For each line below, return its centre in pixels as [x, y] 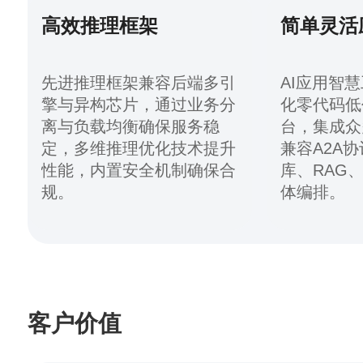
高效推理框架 [100, 26]
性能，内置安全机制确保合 [139, 169]
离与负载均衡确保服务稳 [131, 126]
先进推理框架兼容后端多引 [139, 82]
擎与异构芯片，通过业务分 [139, 104]
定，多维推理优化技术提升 [139, 147]
